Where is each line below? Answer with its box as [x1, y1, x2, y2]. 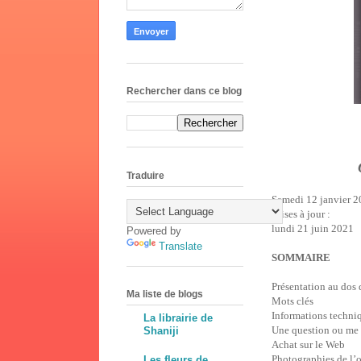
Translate [159, 239, 202, 252]
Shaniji [143, 325, 179, 338]
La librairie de [143, 312, 213, 325]
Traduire [127, 169, 164, 181]
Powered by [127, 224, 181, 237]
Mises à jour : [272, 207, 330, 220]
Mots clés [272, 294, 313, 307]
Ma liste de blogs [127, 288, 203, 300]
